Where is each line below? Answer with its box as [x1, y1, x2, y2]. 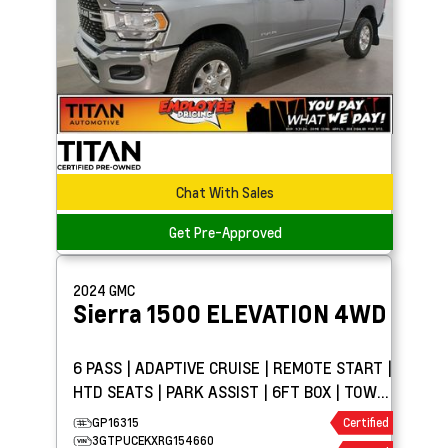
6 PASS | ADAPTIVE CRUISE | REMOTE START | [73, 356, 392, 378]
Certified [342, 414, 389, 430]
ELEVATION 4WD [206, 297, 387, 329]
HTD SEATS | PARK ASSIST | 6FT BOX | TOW [73, 380, 377, 402]
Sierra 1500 [73, 297, 206, 329]
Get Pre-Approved [168, 222, 282, 241]
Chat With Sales [176, 182, 274, 201]
